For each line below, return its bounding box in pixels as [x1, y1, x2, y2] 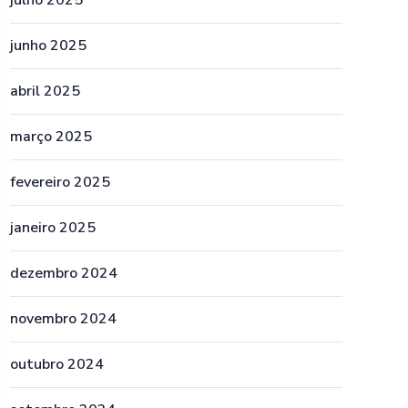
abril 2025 [10, 81, 80, 101]
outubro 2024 [10, 354, 104, 374]
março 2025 [10, 127, 92, 147]
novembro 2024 [10, 309, 117, 329]
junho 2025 [10, 36, 87, 56]
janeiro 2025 [10, 218, 96, 238]
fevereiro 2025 [10, 172, 110, 192]
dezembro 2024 [10, 263, 117, 283]
